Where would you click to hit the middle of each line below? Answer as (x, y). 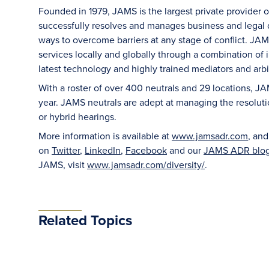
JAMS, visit (63, 165)
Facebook (146, 150)
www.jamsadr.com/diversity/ (146, 165)
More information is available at (105, 136)
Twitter (66, 150)
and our (185, 150)
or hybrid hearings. (77, 116)
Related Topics (85, 220)
